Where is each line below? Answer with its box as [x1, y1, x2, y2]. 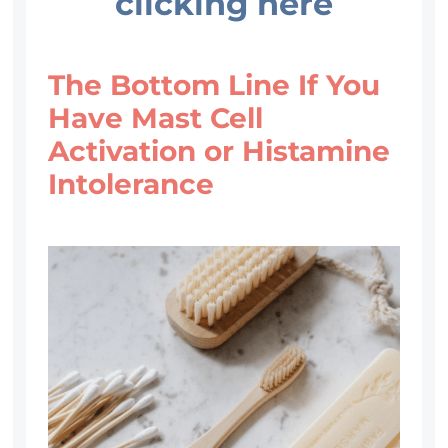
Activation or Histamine [48, 134, 391, 169]
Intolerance [48, 167, 215, 202]
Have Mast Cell [48, 101, 264, 136]
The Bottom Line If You [48, 68, 381, 103]
